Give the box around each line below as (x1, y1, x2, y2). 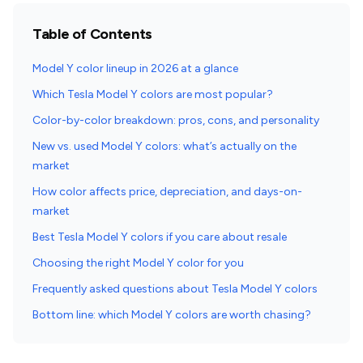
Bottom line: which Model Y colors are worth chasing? (32, 308, 311, 322)
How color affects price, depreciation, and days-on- (32, 185, 302, 199)
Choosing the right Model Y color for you (32, 256, 244, 270)
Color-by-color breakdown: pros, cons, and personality (32, 113, 319, 127)
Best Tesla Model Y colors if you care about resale (32, 230, 287, 244)
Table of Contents (32, 25, 152, 43)
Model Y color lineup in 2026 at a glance (32, 62, 238, 75)
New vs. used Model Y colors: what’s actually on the (32, 139, 297, 153)
